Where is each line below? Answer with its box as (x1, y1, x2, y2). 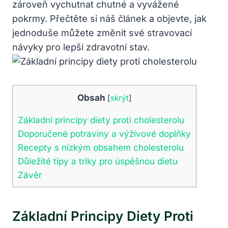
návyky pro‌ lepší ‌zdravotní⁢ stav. (12, 41, 150, 52)
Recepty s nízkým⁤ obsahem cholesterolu (18, 141, 184, 153)
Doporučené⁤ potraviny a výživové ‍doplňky (18, 128, 191, 139)
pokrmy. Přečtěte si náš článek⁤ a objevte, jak (12, 13, 207, 24)
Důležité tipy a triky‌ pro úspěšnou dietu (18, 155, 178, 166)
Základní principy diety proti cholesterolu (18, 114, 184, 125)
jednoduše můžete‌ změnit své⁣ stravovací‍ (12, 27, 192, 38)
